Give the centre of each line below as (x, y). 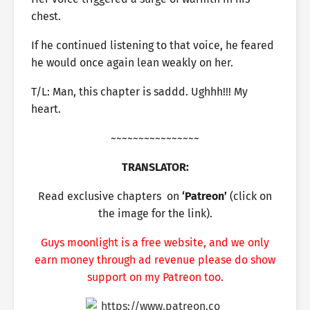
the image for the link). (155, 213)
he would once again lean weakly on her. (132, 63)
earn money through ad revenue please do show (155, 260)
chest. (46, 16)
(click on (251, 196)
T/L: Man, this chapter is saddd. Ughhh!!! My (139, 92)
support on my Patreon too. (155, 277)
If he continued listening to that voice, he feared (153, 45)
